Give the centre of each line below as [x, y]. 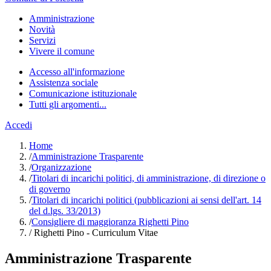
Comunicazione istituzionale [83, 93]
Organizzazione [61, 167]
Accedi [18, 125]
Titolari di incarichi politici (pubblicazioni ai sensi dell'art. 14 [146, 200]
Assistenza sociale [64, 83]
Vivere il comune [62, 51]
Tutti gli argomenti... [68, 104]
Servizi [42, 40]
